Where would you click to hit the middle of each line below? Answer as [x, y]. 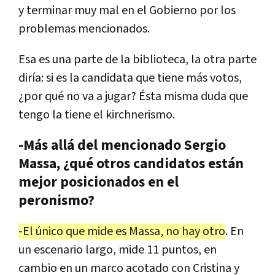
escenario [58, 250]
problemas [47, 29]
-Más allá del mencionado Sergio [122, 145]
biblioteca [159, 59]
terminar [49, 10]
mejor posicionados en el [99, 182]
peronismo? [56, 200]
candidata [107, 78]
